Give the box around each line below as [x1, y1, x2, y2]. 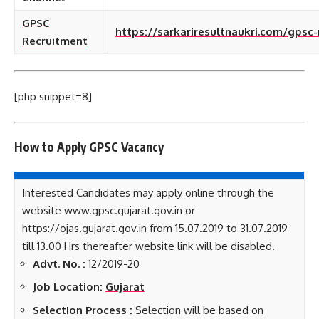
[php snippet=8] [14, 90, 92, 103]
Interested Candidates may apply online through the [22, 185, 274, 199]
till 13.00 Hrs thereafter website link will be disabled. [22, 239, 275, 253]
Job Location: [33, 280, 103, 293]
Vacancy [121, 139, 164, 155]
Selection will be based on [132, 303, 263, 317]
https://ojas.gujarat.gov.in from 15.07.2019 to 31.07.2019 [22, 221, 288, 235]
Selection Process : [33, 303, 132, 317]
